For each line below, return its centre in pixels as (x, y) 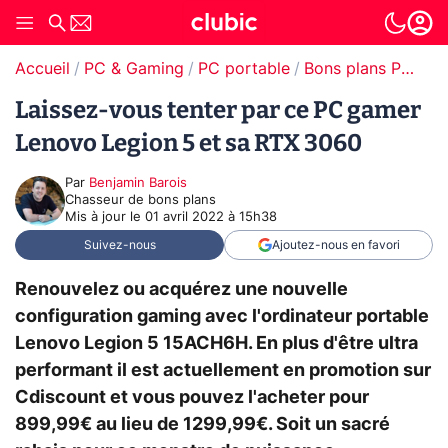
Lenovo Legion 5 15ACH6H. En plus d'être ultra (216, 343)
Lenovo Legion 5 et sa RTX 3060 (188, 143)
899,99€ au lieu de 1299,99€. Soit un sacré (202, 424)
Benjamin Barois (138, 183)
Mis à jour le (105, 217)
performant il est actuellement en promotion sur (223, 370)
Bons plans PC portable (407, 69)
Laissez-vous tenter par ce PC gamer (218, 110)
